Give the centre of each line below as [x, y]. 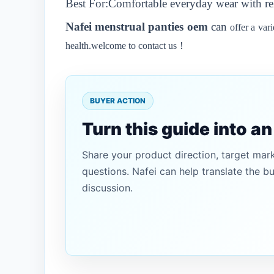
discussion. [107, 188]
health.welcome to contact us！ [126, 46]
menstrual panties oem [151, 27]
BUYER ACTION [118, 101]
